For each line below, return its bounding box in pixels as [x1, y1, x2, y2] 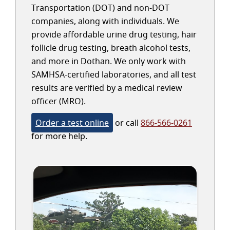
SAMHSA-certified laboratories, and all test [31, 69, 196, 80]
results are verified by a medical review [31, 82, 182, 93]
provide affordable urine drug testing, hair [31, 29, 197, 40]
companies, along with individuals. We [31, 15, 179, 27]
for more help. [31, 130, 87, 142]
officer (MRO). [31, 95, 86, 107]
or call [113, 117, 141, 128]
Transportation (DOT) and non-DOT [31, 2, 169, 13]
